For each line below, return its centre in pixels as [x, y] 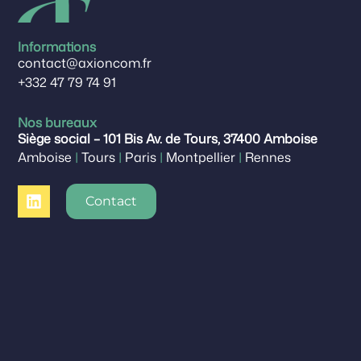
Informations [57, 47]
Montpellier [201, 158]
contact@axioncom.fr [85, 63]
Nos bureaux [58, 123]
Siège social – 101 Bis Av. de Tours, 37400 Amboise [168, 139]
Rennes [267, 158]
